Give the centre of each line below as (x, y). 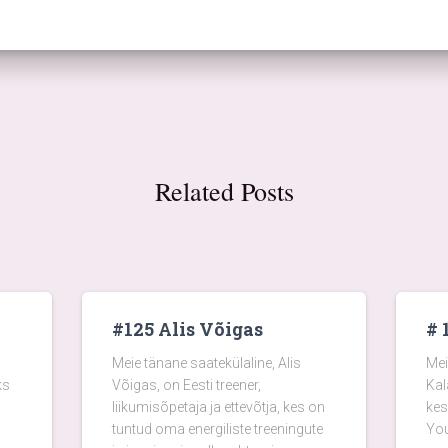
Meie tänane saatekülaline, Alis (206, 363)
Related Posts (224, 191)
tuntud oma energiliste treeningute (217, 429)
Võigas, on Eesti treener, (186, 385)
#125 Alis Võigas (187, 329)
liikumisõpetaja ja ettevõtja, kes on (218, 407)
